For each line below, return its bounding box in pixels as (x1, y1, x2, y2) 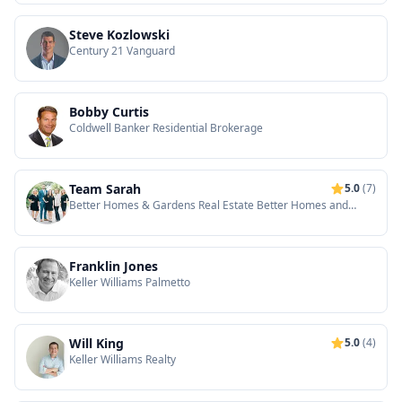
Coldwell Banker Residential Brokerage (69, 120, 263, 135)
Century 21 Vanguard (69, 43, 175, 58)
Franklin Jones (69, 258, 158, 275)
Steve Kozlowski (69, 26, 170, 43)
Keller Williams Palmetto (69, 275, 190, 290)
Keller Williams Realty (69, 352, 176, 367)
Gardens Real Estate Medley (69, 212, 210, 227)
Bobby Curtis (69, 103, 149, 120)
